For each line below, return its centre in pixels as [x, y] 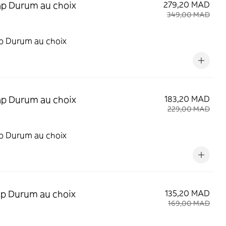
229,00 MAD [189, 109]
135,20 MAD [187, 193]
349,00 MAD [188, 15]
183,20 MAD [187, 99]
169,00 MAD [189, 203]
